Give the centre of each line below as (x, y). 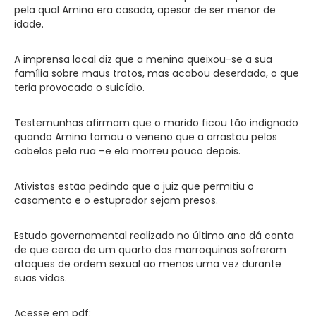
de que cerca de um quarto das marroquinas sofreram (150, 249)
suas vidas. (41, 278)
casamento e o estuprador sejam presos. (116, 200)
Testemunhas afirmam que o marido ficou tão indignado (156, 122)
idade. (29, 24)
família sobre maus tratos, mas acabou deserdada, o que (157, 73)
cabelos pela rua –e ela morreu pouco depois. (127, 151)
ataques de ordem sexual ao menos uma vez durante (148, 263)
